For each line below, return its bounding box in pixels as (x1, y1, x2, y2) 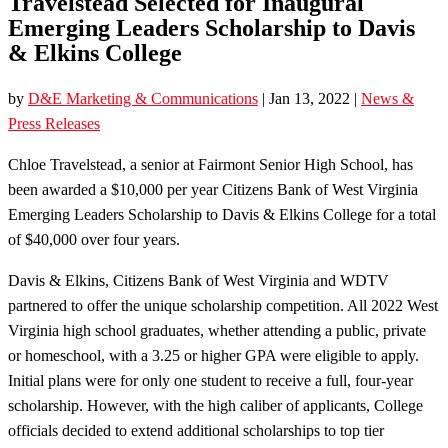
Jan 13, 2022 (269, 89, 350, 107)
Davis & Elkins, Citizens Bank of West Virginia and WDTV (8, 271, 389, 289)
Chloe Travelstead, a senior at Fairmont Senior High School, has (8, 155, 413, 173)
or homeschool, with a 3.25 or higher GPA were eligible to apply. (8, 346, 419, 364)
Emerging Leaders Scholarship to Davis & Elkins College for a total (8, 205, 436, 223)
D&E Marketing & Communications (28, 89, 258, 107)
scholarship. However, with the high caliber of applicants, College (8, 396, 423, 414)
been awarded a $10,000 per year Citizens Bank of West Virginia (8, 180, 418, 198)
